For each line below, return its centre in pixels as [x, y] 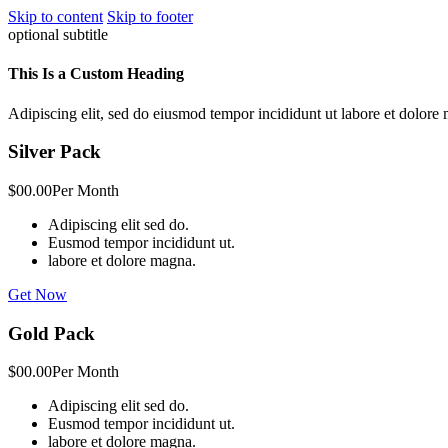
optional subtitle [58, 34]
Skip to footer [150, 16]
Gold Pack [51, 333]
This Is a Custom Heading [96, 74]
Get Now [37, 294]
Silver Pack [54, 152]
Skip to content [55, 16]
